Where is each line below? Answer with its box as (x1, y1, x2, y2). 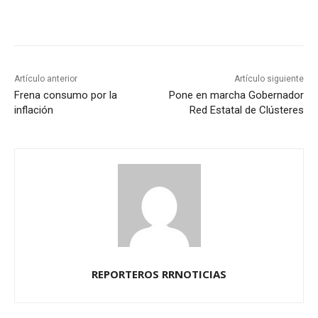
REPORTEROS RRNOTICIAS (92, 267, 226, 282)
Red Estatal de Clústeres (189, 104, 304, 117)
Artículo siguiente (234, 74, 304, 84)
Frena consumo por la (14, 89, 117, 102)
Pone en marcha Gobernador (168, 89, 304, 102)
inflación (14, 104, 53, 117)
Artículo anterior (14, 74, 77, 84)
